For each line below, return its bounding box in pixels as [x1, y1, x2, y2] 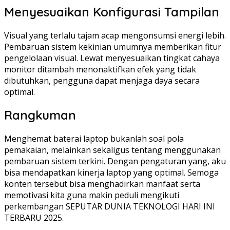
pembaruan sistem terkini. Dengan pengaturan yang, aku [4, 156, 226, 167]
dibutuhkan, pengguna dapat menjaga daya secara [4, 74, 200, 86]
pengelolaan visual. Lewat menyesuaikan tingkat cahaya [4, 52, 220, 64]
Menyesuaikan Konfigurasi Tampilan [4, 4, 219, 20]
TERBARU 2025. [4, 212, 64, 224]
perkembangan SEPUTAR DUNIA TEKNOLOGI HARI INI [4, 201, 215, 213]
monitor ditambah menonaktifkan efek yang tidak [4, 63, 196, 75]
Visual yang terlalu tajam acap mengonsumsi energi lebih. [4, 29, 226, 41]
